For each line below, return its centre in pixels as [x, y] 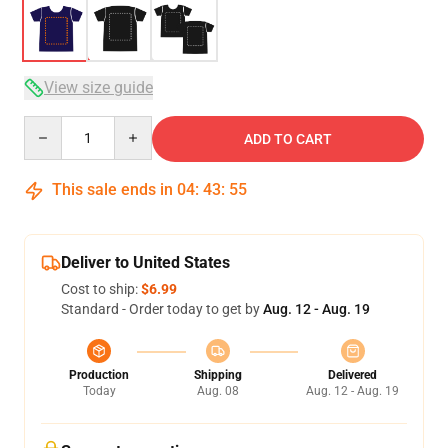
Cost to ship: [101, 289]
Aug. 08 [217, 391]
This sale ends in [112, 189]
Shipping [217, 375]
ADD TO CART [288, 139]
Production [99, 375]
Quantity [50, 125]
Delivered [352, 375]
